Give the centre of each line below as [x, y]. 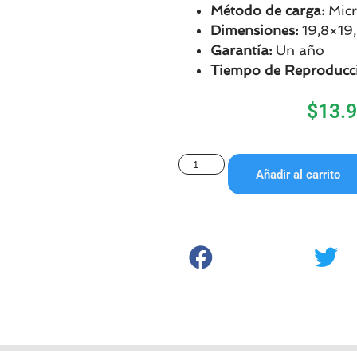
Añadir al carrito [298, 174]
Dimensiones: [254, 31]
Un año [298, 51]
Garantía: [241, 51]
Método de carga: [267, 11]
